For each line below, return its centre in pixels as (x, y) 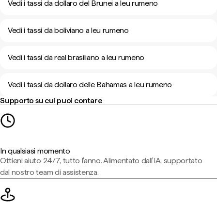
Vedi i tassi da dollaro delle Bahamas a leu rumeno (90, 85)
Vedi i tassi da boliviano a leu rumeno (68, 30)
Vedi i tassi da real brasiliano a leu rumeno (76, 57)
